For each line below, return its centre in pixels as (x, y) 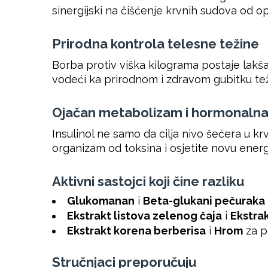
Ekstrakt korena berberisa (136, 231)
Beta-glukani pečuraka (204, 201)
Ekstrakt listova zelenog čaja (144, 216)
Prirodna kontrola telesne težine (156, 44)
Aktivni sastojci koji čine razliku (148, 182)
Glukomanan (101, 201)
